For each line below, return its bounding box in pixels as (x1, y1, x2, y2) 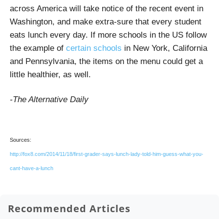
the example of (10, 44, 66, 53)
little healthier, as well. (10, 70, 91, 80)
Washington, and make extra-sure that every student (10, 17, 201, 27)
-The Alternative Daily (10, 95, 88, 105)
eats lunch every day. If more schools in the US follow (10, 30, 207, 40)
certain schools (66, 44, 122, 53)
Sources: (10, 137, 31, 143)
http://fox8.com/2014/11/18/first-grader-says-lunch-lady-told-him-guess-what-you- (10, 151, 203, 157)
